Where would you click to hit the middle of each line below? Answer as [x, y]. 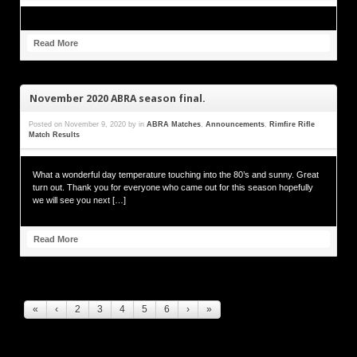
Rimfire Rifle [292, 125]
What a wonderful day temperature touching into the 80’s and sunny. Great [176, 175]
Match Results [54, 135]
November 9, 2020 [95, 125]
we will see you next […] [79, 200]
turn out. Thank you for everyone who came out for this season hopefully [173, 188]
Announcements [235, 125]
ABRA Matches [174, 125]
